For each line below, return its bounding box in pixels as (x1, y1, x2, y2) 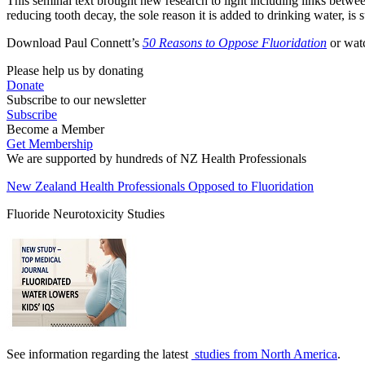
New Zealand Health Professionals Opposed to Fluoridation (7, 179, 314, 194)
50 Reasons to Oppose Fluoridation (143, 36, 327, 51)
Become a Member (7, 122, 104, 137)
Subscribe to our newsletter (7, 93, 146, 108)
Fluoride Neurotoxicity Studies (7, 207, 165, 222)
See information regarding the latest (7, 347, 191, 362)
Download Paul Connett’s (7, 36, 143, 51)
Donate (7, 78, 44, 93)
